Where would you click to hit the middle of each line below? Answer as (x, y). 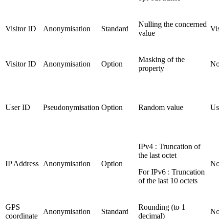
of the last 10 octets (168, 180)
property (151, 68)
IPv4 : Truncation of (169, 146)
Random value (161, 107)
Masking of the (162, 59)
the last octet (157, 155)
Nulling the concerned (173, 24)
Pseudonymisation (71, 107)
